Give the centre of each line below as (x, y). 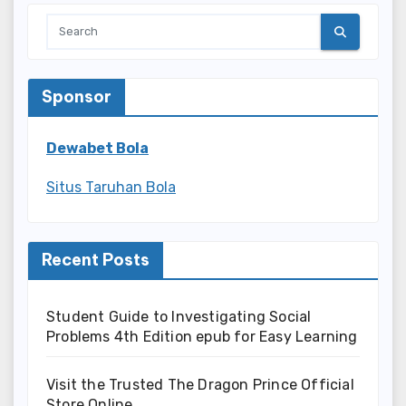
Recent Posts (96, 259)
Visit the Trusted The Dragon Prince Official (200, 384)
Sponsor (77, 97)
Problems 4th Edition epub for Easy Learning (202, 336)
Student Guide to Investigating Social (179, 316)
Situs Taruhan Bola (111, 187)
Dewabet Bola (97, 149)
